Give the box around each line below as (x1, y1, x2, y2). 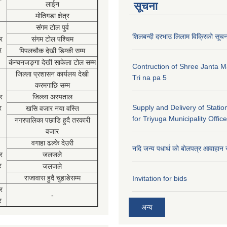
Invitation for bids (132, 174, 187, 182)
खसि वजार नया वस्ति (25, 104, 79, 112)
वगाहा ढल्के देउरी (31, 139, 73, 147)
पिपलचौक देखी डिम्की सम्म (19, 47, 85, 55)
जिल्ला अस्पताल (32, 93, 72, 101)
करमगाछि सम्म (34, 81, 70, 89)
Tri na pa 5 (132, 73, 167, 82)
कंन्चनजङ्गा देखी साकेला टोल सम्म (9, 58, 96, 66)
